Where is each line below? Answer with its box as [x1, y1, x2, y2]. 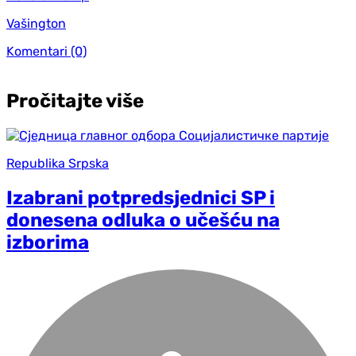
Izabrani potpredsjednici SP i [6, 186, 275, 209]
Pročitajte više [6, 89, 144, 112]
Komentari [6, 43, 68, 59]
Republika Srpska [6, 155, 109, 171]
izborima [6, 230, 89, 253]
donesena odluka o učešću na [6, 208, 280, 231]
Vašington [6, 15, 66, 31]
